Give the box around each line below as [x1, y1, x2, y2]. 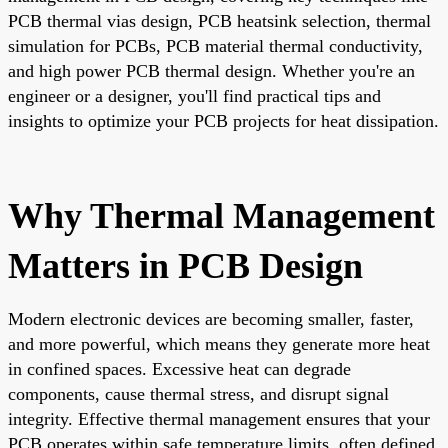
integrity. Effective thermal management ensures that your [8, 408, 430, 429]
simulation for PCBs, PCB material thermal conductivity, [8, 35, 423, 56]
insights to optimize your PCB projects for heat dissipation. [8, 110, 439, 131]
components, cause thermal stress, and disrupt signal [8, 383, 389, 404]
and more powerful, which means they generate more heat [8, 333, 430, 354]
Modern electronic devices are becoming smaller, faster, [8, 308, 414, 329]
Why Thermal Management [8, 195, 435, 236]
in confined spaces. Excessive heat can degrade [8, 358, 351, 379]
